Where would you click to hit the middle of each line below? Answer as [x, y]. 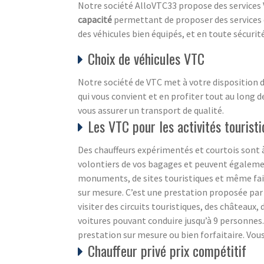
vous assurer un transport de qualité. [151, 110]
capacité [95, 19]
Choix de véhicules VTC [146, 58]
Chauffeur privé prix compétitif [167, 250]
